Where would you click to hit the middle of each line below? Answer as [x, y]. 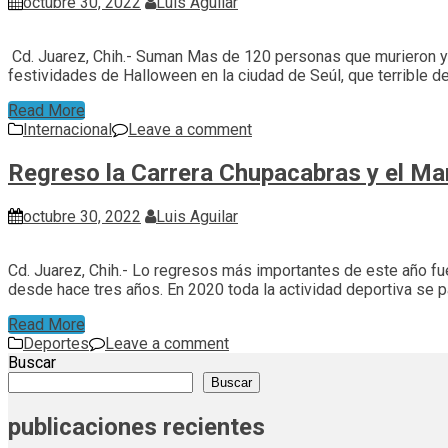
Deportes [56, 344]
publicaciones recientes [136, 426]
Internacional [67, 130]
